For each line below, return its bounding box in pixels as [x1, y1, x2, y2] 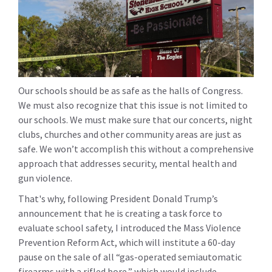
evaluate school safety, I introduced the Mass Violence [18, 222, 241, 234]
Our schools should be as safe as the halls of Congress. [18, 84, 243, 97]
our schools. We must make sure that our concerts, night [18, 114, 253, 126]
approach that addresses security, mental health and [18, 157, 237, 170]
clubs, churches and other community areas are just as [18, 128, 242, 141]
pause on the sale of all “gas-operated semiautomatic [18, 251, 242, 263]
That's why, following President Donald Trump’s [18, 192, 218, 205]
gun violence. [18, 172, 72, 185]
